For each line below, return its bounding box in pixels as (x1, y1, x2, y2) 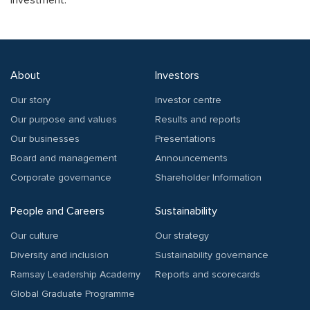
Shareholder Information (155, 172, 262, 184)
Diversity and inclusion (10, 249, 109, 262)
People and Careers (10, 204, 104, 219)
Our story (10, 94, 51, 107)
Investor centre (155, 94, 221, 107)
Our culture (10, 230, 59, 242)
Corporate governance (10, 172, 111, 184)
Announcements (155, 152, 228, 165)
